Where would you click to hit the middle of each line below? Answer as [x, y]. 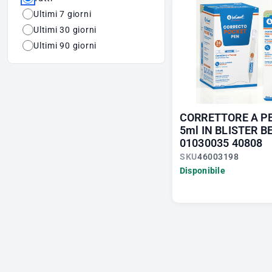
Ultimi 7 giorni [63, 14]
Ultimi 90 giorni [65, 45]
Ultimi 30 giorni [65, 29]
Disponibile [202, 171]
